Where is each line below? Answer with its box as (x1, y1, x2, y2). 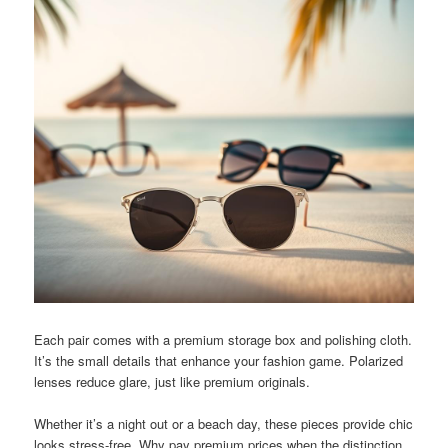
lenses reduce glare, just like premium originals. (34, 372, 311, 392)
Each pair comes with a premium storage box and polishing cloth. (34, 330, 413, 350)
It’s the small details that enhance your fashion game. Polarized (34, 351, 404, 371)
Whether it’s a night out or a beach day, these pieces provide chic (34, 414, 414, 434)
